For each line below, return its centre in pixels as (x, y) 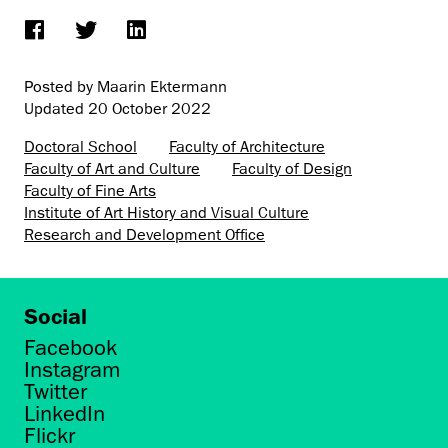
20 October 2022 (149, 108)
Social (55, 315)
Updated (56, 108)
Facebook (70, 348)
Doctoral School (80, 146)
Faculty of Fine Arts (90, 190)
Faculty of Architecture (247, 146)
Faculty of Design (292, 168)
